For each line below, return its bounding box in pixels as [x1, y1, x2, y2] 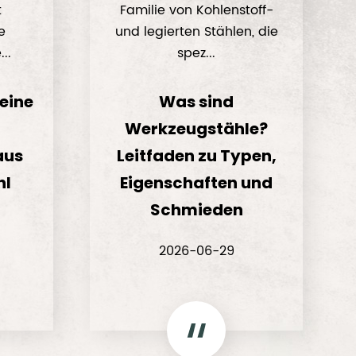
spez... [177, 43, 216, 64]
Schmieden [149, 199, 243, 221]
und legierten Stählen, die [114, 21, 278, 42]
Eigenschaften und [120, 172, 273, 194]
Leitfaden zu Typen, [116, 145, 277, 167]
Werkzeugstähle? [125, 118, 269, 140]
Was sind [159, 91, 234, 113]
